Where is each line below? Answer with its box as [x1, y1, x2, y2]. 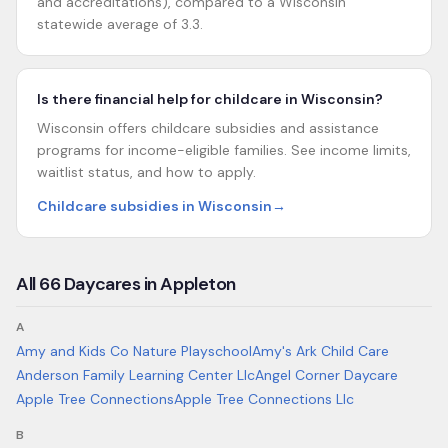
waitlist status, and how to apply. [37, 163, 256, 181]
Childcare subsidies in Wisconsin [37, 197, 272, 215]
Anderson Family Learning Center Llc [16, 366, 255, 384]
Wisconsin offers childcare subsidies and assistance [37, 119, 379, 137]
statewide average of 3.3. [37, 15, 203, 33]
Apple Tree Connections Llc [174, 390, 354, 408]
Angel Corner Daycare [255, 366, 398, 384]
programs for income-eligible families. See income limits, [37, 141, 411, 159]
